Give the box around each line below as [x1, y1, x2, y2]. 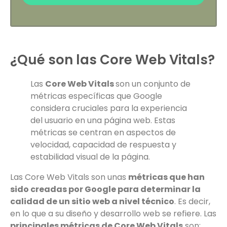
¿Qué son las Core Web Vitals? [10, 51, 215, 69]
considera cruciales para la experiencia [30, 102, 187, 115]
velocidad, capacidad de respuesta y [30, 139, 176, 151]
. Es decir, [174, 196, 210, 208]
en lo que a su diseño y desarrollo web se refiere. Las [10, 208, 216, 220]
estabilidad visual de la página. [30, 151, 150, 163]
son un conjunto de [116, 78, 191, 90]
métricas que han [128, 171, 205, 183]
